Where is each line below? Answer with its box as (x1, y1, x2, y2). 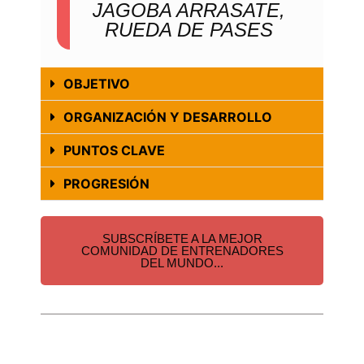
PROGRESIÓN (63, 175, 149, 192)
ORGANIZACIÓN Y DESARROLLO (63, 108, 272, 125)
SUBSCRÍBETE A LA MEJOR (102, 231, 262, 245)
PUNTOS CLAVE (63, 141, 165, 158)
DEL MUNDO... (141, 255, 223, 270)
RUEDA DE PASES (104, 18, 273, 41)
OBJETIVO (63, 75, 130, 92)
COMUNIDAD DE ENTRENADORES (80, 243, 284, 258)
